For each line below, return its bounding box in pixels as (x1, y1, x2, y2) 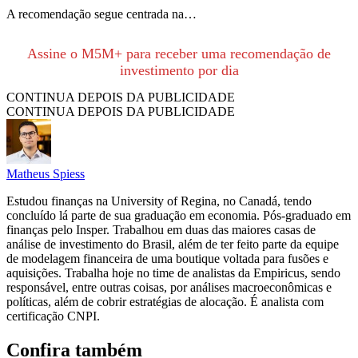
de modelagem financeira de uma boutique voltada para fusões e (6, 252, 328, 266)
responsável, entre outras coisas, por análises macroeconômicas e (6, 280, 332, 295)
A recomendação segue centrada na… (6, 7, 197, 22)
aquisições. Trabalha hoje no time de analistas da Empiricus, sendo (6, 266, 340, 280)
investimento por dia (119, 62, 239, 79)
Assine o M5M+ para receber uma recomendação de (27, 46, 331, 62)
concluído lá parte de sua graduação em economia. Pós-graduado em (6, 209, 351, 223)
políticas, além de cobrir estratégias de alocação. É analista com (6, 295, 324, 309)
